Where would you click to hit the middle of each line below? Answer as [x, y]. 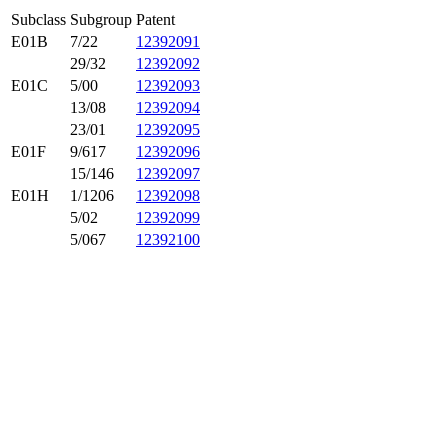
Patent [155, 19]
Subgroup [101, 19]
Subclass [38, 19]
